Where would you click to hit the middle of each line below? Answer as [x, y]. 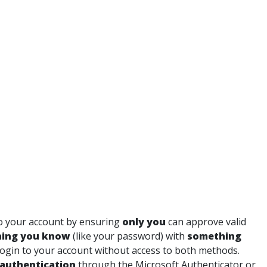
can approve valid [206, 222]
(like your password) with [129, 236]
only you [144, 222]
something [214, 236]
